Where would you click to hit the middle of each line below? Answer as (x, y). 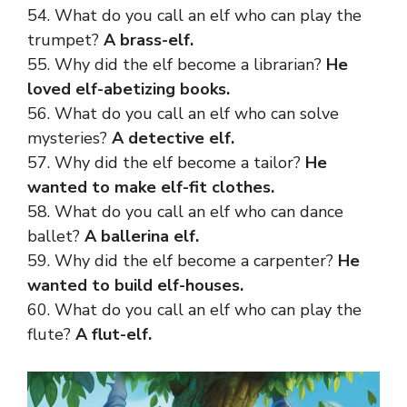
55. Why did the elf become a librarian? (177, 65)
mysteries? (69, 138)
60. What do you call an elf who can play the (194, 310)
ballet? (56, 236)
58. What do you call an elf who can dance (185, 212)
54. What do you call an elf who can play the (194, 15)
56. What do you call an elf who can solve (183, 114)
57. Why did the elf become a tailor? (166, 163)
